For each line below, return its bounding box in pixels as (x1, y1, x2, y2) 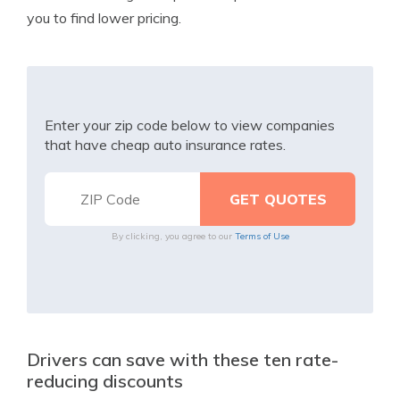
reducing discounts (27, 370, 183, 392)
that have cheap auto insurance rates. (45, 136, 286, 154)
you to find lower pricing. (27, 9, 181, 27)
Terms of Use (234, 230, 289, 242)
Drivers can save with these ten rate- (27, 348, 338, 371)
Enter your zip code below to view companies (45, 116, 335, 134)
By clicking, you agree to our (111, 230, 235, 242)
